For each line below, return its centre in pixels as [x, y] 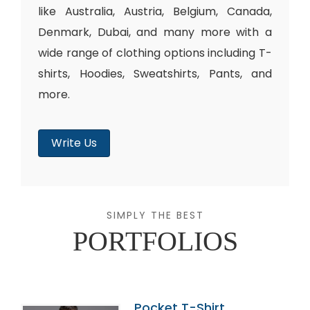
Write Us [74, 143]
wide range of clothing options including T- [155, 53]
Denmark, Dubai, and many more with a [155, 32]
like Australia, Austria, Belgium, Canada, [155, 11]
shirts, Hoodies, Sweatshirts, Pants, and [155, 74]
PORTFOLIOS [155, 241]
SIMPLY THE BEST [155, 215]
